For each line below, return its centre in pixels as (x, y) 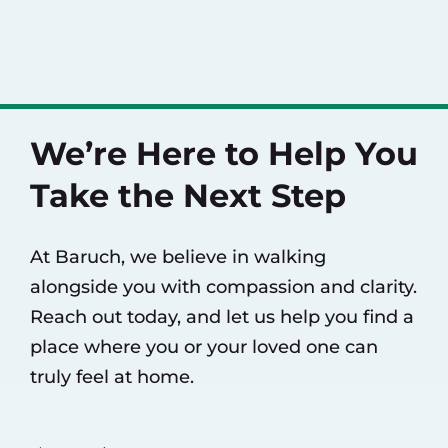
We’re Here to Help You (223, 153)
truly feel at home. (111, 376)
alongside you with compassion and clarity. (223, 286)
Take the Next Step (187, 195)
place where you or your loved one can (203, 346)
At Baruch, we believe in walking (177, 256)
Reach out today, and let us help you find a (221, 316)
